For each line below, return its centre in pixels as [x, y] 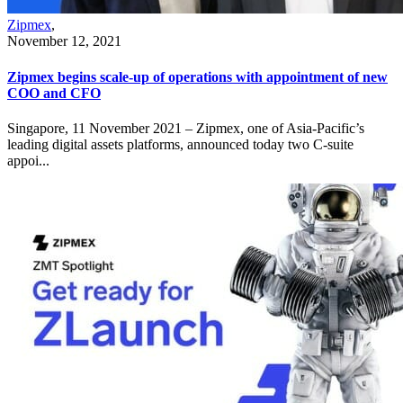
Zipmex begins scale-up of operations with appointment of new [197, 76]
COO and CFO [54, 93]
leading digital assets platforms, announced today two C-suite [180, 144]
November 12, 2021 [64, 41]
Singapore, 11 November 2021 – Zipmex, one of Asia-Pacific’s [186, 128]
